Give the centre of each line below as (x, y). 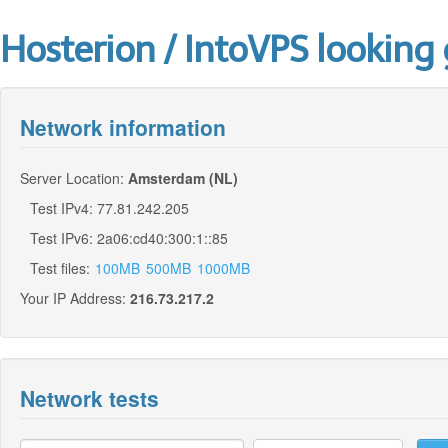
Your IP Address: (75, 298)
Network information (123, 127)
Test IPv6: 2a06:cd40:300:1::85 (129, 238)
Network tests (89, 398)
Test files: (62, 268)
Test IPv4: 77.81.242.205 (109, 208)
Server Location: (74, 178)
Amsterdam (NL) (183, 178)
